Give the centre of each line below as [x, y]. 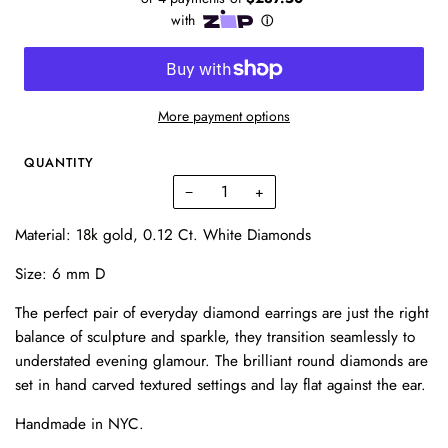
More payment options [224, 115]
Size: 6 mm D [60, 273]
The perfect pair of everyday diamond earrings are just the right [222, 312]
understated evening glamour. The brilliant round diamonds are [221, 360]
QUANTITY [59, 162]
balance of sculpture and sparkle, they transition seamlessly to [215, 336]
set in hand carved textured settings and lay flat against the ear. [220, 384]
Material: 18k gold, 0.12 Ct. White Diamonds [163, 234]
